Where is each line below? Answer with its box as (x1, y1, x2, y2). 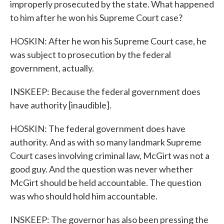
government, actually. (10, 62, 94, 73)
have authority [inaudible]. (10, 99, 111, 110)
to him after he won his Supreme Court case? (10, 12, 182, 23)
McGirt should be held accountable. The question (10, 177, 201, 188)
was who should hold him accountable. (10, 190, 157, 201)
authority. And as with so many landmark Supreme (10, 136, 201, 147)
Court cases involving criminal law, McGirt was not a (10, 150, 209, 161)
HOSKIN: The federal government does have (10, 123, 185, 134)
